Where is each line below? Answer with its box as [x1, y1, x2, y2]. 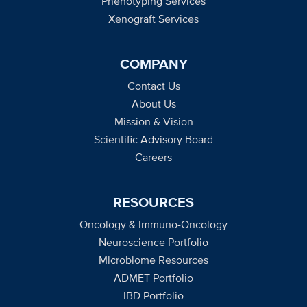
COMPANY [119, 53, 188, 74]
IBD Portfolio [123, 287, 184, 304]
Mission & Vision [114, 113, 193, 130]
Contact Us [127, 77, 180, 94]
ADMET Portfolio [114, 269, 193, 286]
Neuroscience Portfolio [99, 234, 208, 250]
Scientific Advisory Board [94, 131, 213, 147]
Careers [135, 149, 172, 165]
